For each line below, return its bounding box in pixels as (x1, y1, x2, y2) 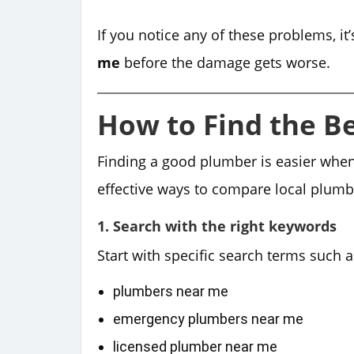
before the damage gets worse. (120, 52, 330, 72)
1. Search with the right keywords (97, 216, 337, 235)
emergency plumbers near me (113, 310, 303, 327)
